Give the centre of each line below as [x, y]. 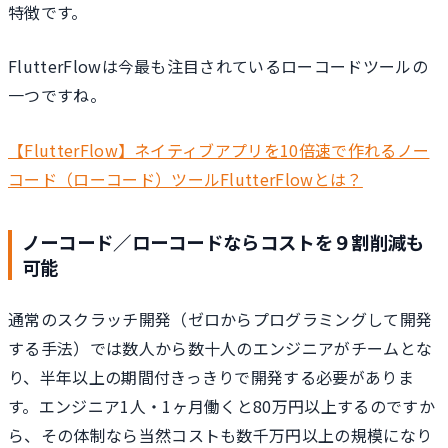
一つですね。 [57, 95]
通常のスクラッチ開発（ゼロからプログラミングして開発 [220, 319]
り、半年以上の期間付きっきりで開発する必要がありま [211, 377]
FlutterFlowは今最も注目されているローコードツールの [218, 66]
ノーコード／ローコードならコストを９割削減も [223, 241]
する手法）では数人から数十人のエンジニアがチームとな [220, 348]
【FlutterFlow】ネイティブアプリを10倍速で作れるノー [219, 149]
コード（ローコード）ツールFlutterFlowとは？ [185, 178]
